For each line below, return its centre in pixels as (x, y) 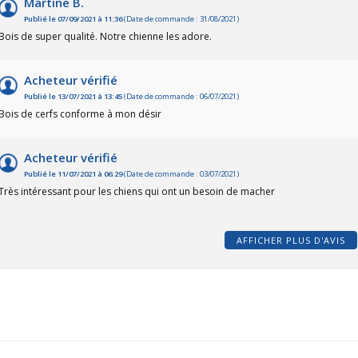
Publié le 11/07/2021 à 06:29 (73, 174)
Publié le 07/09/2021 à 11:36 (73, 19)
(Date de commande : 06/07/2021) (181, 97)
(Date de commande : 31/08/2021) (181, 19)
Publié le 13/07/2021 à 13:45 (73, 97)
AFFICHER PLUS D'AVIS (290, 241)
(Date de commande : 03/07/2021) (181, 174)
